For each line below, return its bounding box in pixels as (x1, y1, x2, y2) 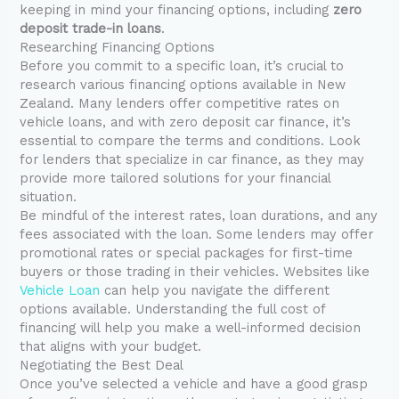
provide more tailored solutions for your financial (20, 170, 331, 187)
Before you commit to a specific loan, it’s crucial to (20, 58, 345, 75)
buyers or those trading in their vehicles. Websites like (20, 264, 370, 281)
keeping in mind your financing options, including (20, 2, 334, 19)
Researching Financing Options (20, 39, 216, 56)
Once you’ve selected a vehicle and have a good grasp (20, 376, 369, 393)
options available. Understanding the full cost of (20, 301, 326, 318)
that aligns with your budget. (20, 338, 202, 355)
